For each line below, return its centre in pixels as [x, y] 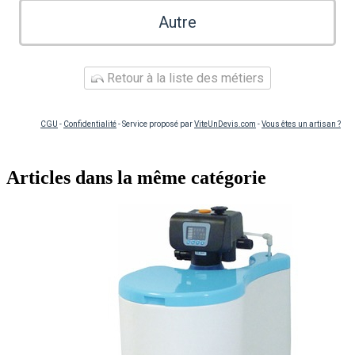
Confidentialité [90, 124]
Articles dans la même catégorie [136, 177]
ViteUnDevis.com [225, 124]
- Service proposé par [155, 124]
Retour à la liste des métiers [184, 78]
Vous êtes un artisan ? [301, 124]
